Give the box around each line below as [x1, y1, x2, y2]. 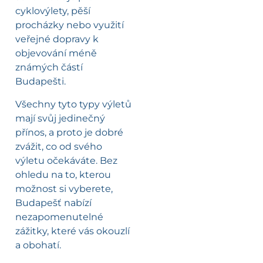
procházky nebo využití [15, 19, 124, 31]
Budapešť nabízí [15, 197, 92, 208]
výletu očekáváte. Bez [15, 154, 117, 166]
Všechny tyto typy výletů [15, 98, 131, 110]
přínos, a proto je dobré [15, 126, 123, 138]
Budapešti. [15, 76, 66, 87]
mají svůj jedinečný [15, 112, 105, 124]
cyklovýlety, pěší [15, 5, 90, 17]
